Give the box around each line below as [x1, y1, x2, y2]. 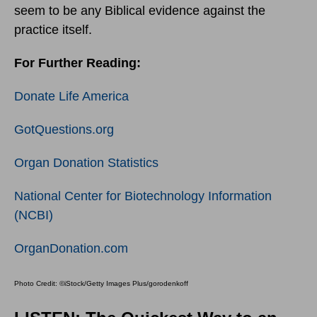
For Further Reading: [14, 56, 141, 71]
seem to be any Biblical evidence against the [14, 4, 265, 18]
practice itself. [14, 23, 92, 38]
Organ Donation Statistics [14, 156, 158, 171]
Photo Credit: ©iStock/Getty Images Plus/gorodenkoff [14, 279, 188, 288]
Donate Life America [14, 89, 129, 104]
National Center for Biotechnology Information [14, 189, 272, 204]
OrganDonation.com [14, 241, 128, 256]
